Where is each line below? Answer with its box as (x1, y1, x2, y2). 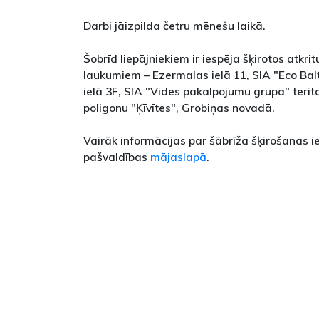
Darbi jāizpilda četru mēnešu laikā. (83, 18, 266, 33)
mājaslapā (150, 149, 206, 164)
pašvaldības (83, 149, 150, 164)
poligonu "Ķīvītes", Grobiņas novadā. (83, 100, 275, 115)
